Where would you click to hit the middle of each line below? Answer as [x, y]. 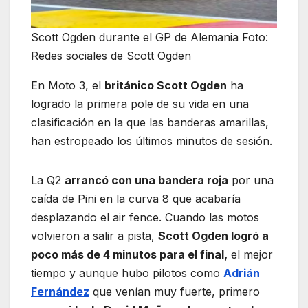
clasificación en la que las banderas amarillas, [150, 122]
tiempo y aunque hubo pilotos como [127, 273]
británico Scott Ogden [166, 85]
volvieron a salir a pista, [95, 235]
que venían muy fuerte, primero [175, 291]
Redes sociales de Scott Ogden [111, 55]
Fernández [60, 291]
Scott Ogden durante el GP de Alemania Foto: [150, 37]
